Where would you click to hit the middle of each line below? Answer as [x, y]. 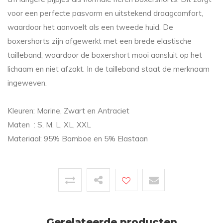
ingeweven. [28, 83]
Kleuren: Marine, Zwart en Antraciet [68, 111]
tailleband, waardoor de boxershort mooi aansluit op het [105, 55]
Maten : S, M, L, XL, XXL [49, 125]
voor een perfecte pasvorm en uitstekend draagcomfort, [105, 13]
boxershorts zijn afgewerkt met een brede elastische [100, 41]
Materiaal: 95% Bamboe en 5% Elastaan [78, 139]
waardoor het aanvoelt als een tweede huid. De [90, 27]
